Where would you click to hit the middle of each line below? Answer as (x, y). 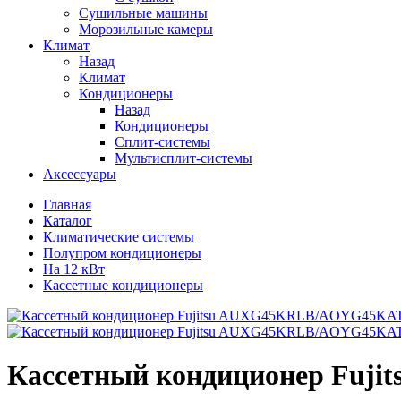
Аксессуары (80, 174)
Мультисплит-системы (183, 158)
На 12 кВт (74, 269)
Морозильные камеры (146, 29)
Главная (67, 205)
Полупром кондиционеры (122, 253)
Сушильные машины (143, 13)
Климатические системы (119, 237)
